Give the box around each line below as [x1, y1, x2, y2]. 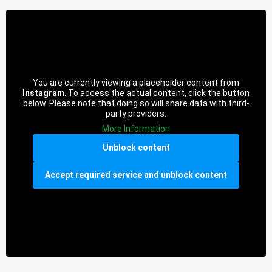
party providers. [106, 108, 166, 118]
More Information [102, 123, 170, 134]
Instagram [22, 87, 64, 98]
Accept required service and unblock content [45, 169, 227, 180]
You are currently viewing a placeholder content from [33, 77, 239, 87]
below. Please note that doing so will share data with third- [22, 98, 250, 108]
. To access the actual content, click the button [64, 87, 250, 98]
